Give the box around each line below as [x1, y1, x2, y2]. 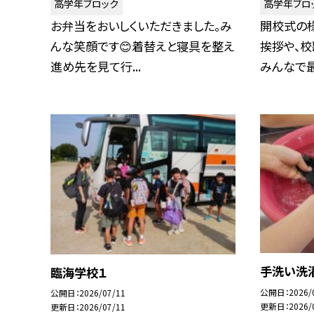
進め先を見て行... [50, 57, 141, 76]
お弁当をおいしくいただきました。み [50, 17, 232, 35]
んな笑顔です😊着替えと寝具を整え [50, 37, 234, 55]
